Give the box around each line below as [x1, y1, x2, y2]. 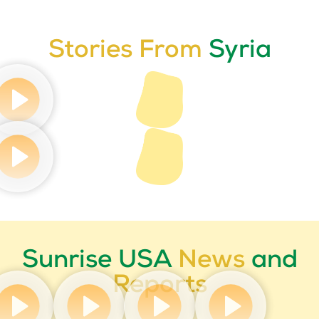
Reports [112, 274, 207, 300]
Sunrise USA [21, 249, 178, 275]
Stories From [48, 39, 209, 65]
